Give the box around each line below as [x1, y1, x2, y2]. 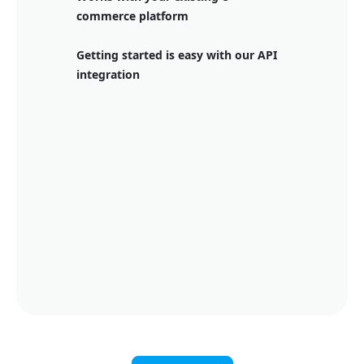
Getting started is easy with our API [76, 47, 277, 63]
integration [76, 67, 140, 82]
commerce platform [76, 8, 188, 24]
